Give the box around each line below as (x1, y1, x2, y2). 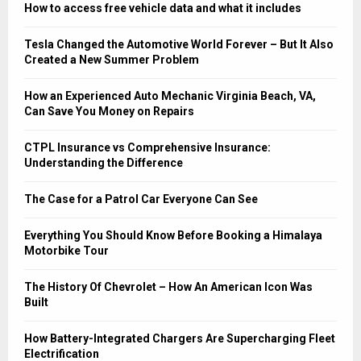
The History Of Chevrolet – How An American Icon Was (24, 280, 313, 293)
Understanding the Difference (24, 156, 183, 169)
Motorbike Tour (24, 243, 109, 257)
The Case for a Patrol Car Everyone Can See (24, 192, 258, 205)
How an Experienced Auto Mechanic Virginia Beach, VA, (24, 89, 316, 102)
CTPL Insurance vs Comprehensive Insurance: (24, 140, 271, 154)
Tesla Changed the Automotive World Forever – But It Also (24, 37, 334, 51)
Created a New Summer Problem (24, 52, 199, 66)
